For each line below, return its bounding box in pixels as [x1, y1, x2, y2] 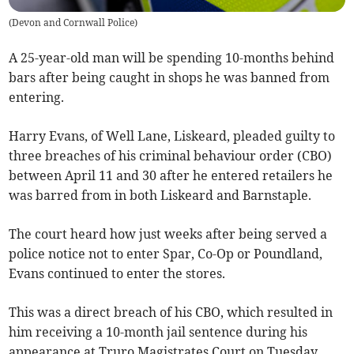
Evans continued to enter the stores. [9, 265, 226, 282]
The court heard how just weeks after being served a [9, 226, 328, 243]
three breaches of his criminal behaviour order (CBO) [9, 148, 333, 164]
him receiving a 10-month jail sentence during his [9, 324, 308, 341]
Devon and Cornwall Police [12, 17, 135, 29]
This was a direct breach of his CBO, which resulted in [9, 304, 333, 321]
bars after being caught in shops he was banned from [9, 70, 330, 86]
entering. [9, 89, 65, 106]
